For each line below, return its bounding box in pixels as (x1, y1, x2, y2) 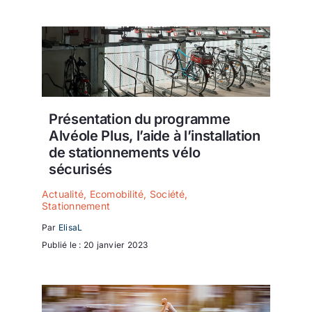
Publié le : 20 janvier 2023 (42, 239, 148, 250)
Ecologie (17, 17, 64, 32)
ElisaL (58, 221, 83, 233)
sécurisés (48, 160, 113, 178)
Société (149, 187, 185, 200)
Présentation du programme (48, 110, 231, 127)
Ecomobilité (89, 187, 144, 200)
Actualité (42, 187, 84, 200)
